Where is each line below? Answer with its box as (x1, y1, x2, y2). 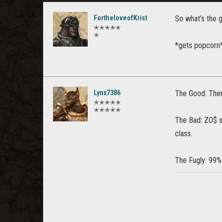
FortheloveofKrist (94, 14, 147, 22)
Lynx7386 (94, 89, 120, 97)
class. (175, 129, 192, 138)
